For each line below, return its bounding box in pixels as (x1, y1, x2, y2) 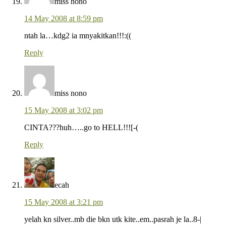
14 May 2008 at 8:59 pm (24, 14, 103, 23)
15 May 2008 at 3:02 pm (24, 106, 103, 115)
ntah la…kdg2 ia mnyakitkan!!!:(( (24, 31, 131, 40)
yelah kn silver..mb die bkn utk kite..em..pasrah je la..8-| (24, 215, 201, 224)
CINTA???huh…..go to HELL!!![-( (24, 123, 138, 132)
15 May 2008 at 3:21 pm (24, 198, 103, 207)
